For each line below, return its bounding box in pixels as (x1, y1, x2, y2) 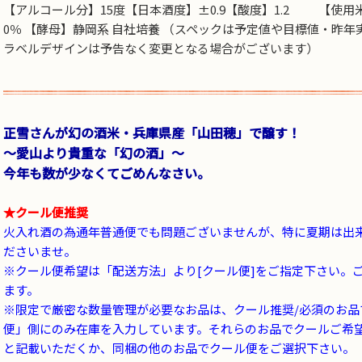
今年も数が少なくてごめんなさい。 (3, 163, 210, 183)
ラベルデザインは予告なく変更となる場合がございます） (3, 40, 318, 57)
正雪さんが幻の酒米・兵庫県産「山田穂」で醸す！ (3, 123, 301, 142)
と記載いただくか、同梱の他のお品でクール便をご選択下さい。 (3, 339, 355, 356)
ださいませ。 (3, 242, 76, 259)
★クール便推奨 (3, 204, 88, 221)
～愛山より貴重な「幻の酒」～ (3, 143, 184, 162)
